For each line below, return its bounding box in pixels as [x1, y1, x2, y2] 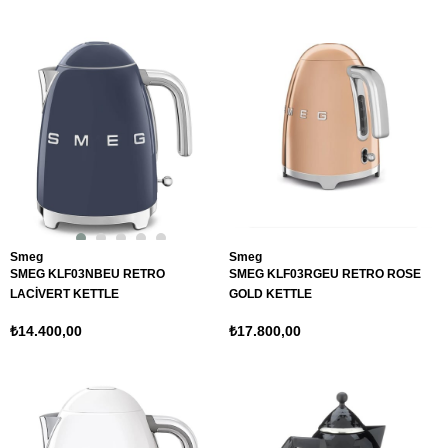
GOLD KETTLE [229, 287, 312, 301]
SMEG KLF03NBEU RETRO [10, 267, 165, 281]
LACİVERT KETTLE [10, 287, 119, 301]
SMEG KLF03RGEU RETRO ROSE [229, 267, 421, 281]
